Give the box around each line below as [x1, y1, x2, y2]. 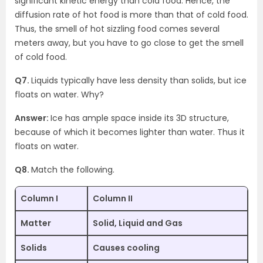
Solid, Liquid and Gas [93, 217, 183, 229]
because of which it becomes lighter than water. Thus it [15, 126, 245, 138]
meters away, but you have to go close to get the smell [15, 37, 244, 49]
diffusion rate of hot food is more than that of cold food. [15, 9, 248, 21]
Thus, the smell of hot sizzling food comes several [15, 23, 220, 35]
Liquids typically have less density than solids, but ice [31, 75, 247, 86]
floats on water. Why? [15, 89, 104, 100]
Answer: [15, 112, 50, 124]
